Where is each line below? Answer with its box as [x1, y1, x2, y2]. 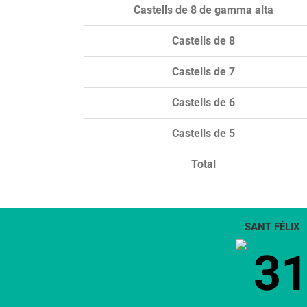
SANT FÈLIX [244, 220, 300, 233]
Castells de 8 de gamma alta [134, 3, 273, 16]
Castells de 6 [172, 95, 235, 109]
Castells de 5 [172, 126, 235, 140]
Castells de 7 [172, 64, 235, 78]
